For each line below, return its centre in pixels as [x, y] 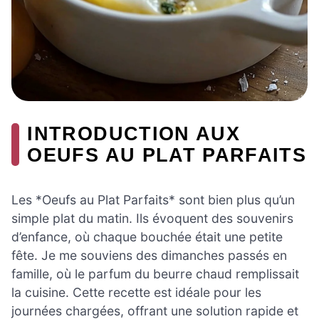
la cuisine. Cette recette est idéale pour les [136, 292]
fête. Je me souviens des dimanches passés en [149, 255]
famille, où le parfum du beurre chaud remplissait [155, 273]
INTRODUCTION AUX [134, 133]
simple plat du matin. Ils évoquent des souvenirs [152, 218]
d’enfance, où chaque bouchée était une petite [147, 236]
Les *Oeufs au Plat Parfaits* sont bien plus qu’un [153, 199]
